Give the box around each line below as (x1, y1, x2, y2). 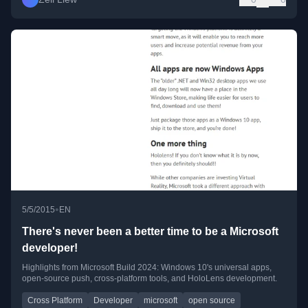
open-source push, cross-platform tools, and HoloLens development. (22, 274, 277, 284)
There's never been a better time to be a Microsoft (22, 225, 278, 238)
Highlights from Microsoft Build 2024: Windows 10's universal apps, (22, 263, 272, 273)
